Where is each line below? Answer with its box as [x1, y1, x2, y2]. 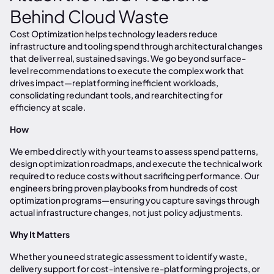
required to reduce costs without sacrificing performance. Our [10, 170, 259, 181]
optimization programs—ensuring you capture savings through [10, 194, 259, 206]
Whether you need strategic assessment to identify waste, [10, 251, 247, 262]
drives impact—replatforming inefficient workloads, [10, 77, 218, 88]
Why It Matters [10, 229, 70, 240]
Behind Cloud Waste [10, 6, 168, 27]
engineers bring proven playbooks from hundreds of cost [10, 182, 238, 193]
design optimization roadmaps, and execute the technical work [10, 158, 262, 169]
